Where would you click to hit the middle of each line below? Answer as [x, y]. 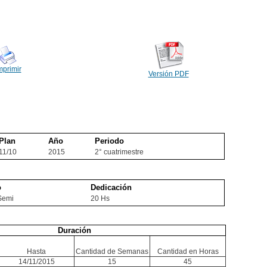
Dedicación [111, 187]
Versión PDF [168, 74]
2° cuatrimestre [119, 152]
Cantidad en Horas [188, 252]
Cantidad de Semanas [112, 252]
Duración [74, 230]
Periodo [109, 141]
